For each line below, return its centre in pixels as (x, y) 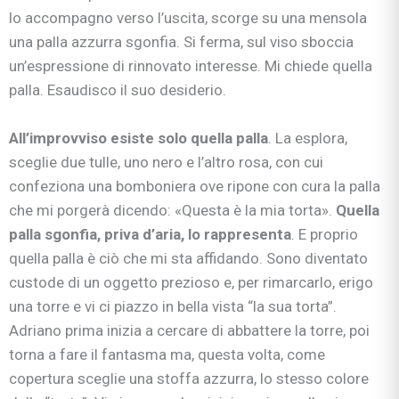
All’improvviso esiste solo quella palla (138, 138)
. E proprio (325, 235)
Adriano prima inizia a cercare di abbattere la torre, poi (189, 331)
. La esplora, (308, 138)
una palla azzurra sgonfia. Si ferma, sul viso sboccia (181, 42)
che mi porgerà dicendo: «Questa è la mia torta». (172, 211)
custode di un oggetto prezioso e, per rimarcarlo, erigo (191, 283)
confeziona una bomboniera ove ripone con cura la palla (195, 187)
